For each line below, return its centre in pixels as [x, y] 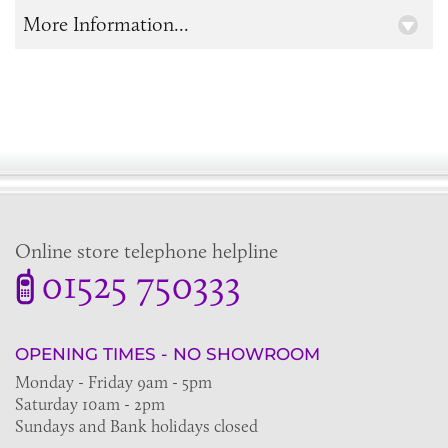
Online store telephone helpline [146, 251]
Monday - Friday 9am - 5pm [113, 382]
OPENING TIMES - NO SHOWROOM [167, 354]
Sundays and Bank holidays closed [136, 426]
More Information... [106, 24]
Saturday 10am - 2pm [90, 404]
